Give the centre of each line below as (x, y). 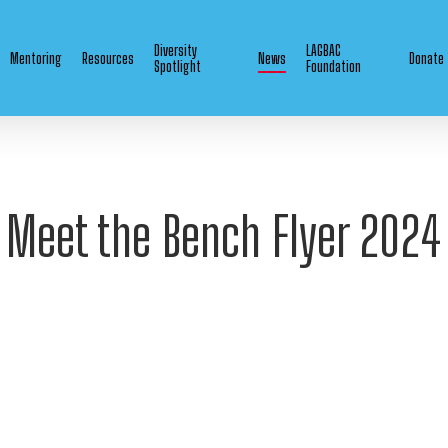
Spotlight (177, 66)
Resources (108, 58)
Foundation (333, 66)
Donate (427, 58)
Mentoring (36, 58)
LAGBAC (323, 50)
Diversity (175, 50)
